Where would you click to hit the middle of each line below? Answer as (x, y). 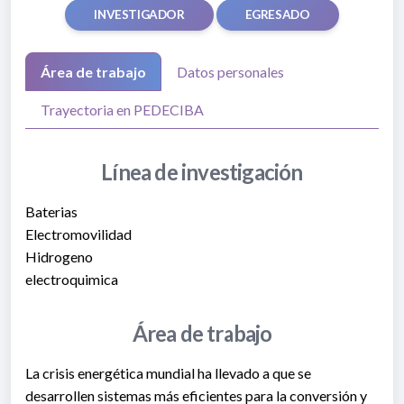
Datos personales (230, 72)
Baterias (51, 212)
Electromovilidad (78, 234)
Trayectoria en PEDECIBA (122, 110)
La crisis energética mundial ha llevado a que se (168, 373)
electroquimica (72, 280)
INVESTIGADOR (139, 15)
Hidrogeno (59, 257)
